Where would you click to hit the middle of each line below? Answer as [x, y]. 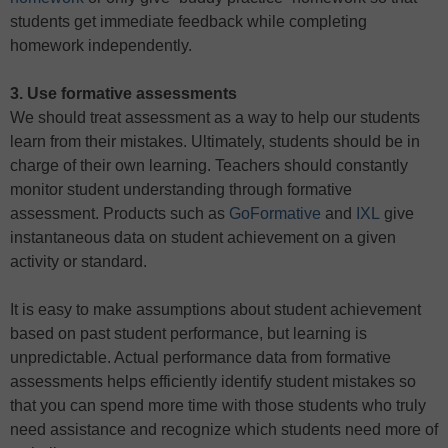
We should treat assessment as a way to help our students [215, 117]
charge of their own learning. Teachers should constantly [209, 165]
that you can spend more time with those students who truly [218, 405]
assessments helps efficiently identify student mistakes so [213, 381]
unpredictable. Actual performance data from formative [200, 357]
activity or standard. [78, 261]
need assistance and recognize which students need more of [224, 429]
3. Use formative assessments [123, 93]
